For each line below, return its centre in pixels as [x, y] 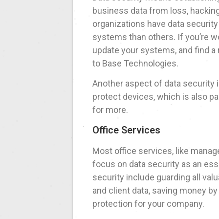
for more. [110, 110]
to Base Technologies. [136, 64]
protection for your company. [149, 204]
